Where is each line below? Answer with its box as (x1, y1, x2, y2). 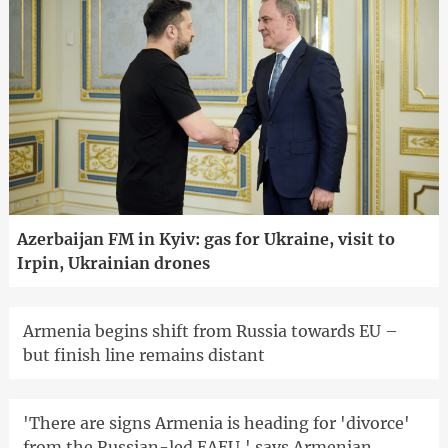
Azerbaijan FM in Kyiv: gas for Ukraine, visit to (16, 228, 395, 249)
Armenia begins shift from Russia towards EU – (22, 320, 398, 341)
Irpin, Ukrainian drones (16, 252, 210, 273)
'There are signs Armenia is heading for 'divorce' (22, 412, 410, 433)
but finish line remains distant (22, 344, 265, 365)
